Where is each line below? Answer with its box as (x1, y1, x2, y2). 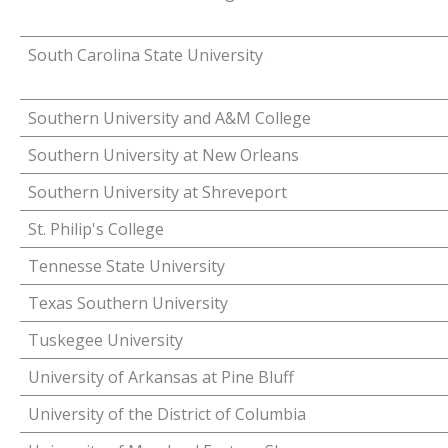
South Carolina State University (28, 44, 263, 66)
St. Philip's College (28, 218, 164, 240)
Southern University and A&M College (28, 107, 311, 129)
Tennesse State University (28, 255, 225, 277)
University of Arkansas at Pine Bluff (28, 366, 294, 388)
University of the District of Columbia (28, 403, 306, 425)
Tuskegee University (28, 329, 183, 351)
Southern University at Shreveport (28, 181, 287, 203)
